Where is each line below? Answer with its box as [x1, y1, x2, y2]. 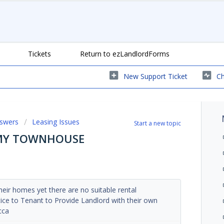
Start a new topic [134, 118, 181, 127]
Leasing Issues [32, 116, 79, 126]
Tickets [28, 48, 51, 58]
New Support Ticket [123, 71, 187, 81]
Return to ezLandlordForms [80, 48, 169, 58]
